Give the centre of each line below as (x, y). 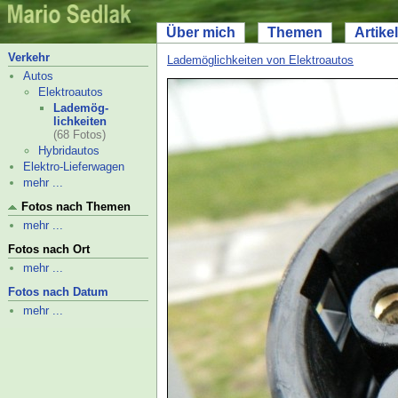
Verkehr (29, 57)
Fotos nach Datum (58, 292)
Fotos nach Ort (49, 249)
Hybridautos (69, 151)
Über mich (201, 32)
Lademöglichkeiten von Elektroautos (260, 60)
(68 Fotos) (80, 135)
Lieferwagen (94, 167)
